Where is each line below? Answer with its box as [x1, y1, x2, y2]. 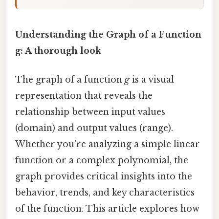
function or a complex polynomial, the [15, 155, 188, 166]
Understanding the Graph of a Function [15, 29, 201, 40]
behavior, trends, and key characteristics [15, 187, 195, 198]
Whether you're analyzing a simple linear [15, 139, 200, 150]
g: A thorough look [15, 45, 101, 56]
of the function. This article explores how [15, 203, 199, 215]
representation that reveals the [15, 90, 153, 102]
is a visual [130, 74, 174, 86]
